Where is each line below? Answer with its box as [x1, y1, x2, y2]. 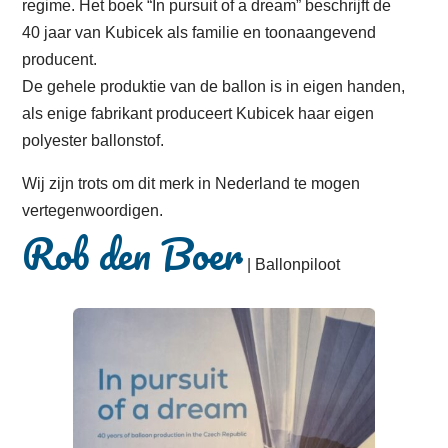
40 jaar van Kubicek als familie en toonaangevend [22, 24, 377, 42]
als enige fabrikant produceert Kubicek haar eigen [22, 105, 375, 123]
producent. [22, 51, 98, 69]
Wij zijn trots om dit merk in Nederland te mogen [22, 175, 361, 193]
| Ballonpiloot [243, 256, 341, 274]
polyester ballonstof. [22, 132, 165, 150]
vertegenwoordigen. [22, 202, 164, 220]
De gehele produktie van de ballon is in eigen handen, [22, 78, 406, 96]
